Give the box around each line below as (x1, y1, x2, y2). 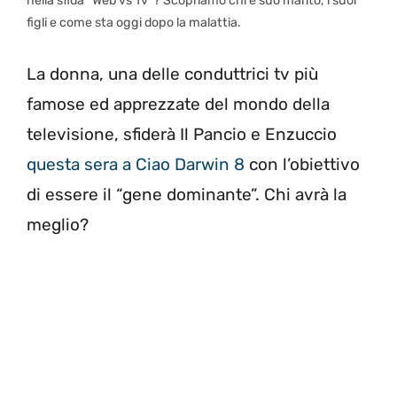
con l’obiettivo (245, 153, 360, 175)
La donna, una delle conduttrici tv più (27, 63, 318, 84)
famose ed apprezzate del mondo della (27, 93, 330, 114)
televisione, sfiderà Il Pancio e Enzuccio (27, 123, 337, 144)
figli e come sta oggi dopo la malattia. (27, 15, 241, 31)
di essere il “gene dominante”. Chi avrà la (27, 183, 346, 205)
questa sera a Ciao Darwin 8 (27, 153, 245, 175)
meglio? (27, 214, 89, 235)
